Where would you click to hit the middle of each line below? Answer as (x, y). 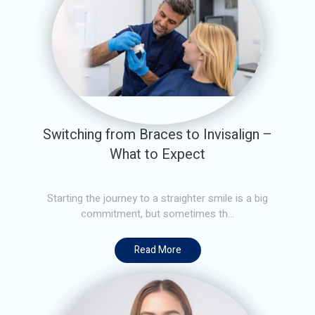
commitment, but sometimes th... (157, 213)
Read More (157, 250)
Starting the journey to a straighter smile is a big (157, 198)
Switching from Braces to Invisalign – (157, 134)
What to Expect (157, 154)
